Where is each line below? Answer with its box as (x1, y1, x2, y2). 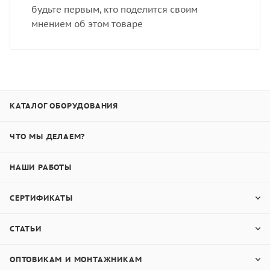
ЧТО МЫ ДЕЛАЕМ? (10, 131, 86, 142)
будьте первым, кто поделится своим (31, 3, 198, 15)
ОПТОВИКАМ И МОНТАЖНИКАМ (10, 254, 142, 265)
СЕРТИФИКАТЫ (10, 193, 73, 203)
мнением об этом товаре (31, 17, 143, 30)
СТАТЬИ (10, 224, 42, 234)
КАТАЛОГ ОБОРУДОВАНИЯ (10, 101, 118, 111)
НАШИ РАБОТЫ (10, 162, 72, 172)
